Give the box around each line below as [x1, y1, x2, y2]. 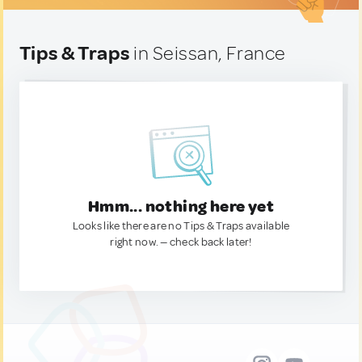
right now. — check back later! [110, 235, 252, 249]
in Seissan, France [129, 41, 286, 65]
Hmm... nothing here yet [87, 196, 275, 217]
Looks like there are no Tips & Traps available [72, 219, 290, 233]
